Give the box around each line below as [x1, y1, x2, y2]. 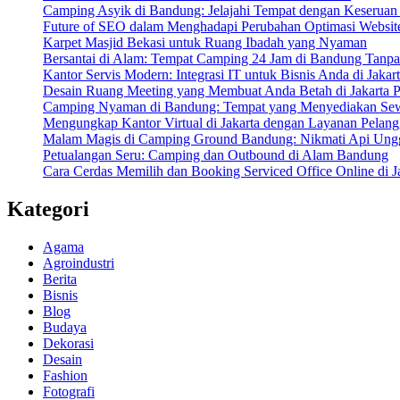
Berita [43, 271, 77, 287]
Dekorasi [43, 336, 94, 352]
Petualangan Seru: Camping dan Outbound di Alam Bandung [43, 147, 388, 163]
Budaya [43, 320, 87, 336]
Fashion [43, 368, 87, 384]
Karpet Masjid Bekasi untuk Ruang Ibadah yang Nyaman [43, 35, 367, 51]
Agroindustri [43, 255, 114, 271]
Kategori [7, 197, 89, 221]
